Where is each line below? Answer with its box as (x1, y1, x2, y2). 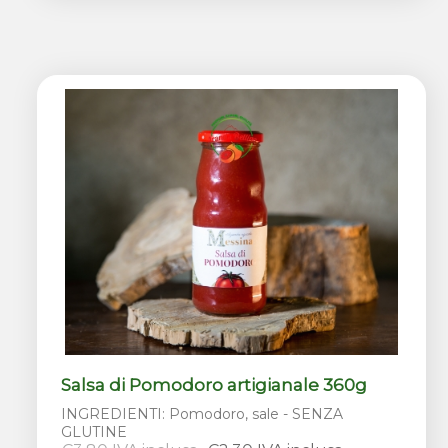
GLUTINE (61, 423, 128, 442)
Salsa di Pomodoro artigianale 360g (61, 375, 368, 396)
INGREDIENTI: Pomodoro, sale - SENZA (61, 405, 344, 424)
